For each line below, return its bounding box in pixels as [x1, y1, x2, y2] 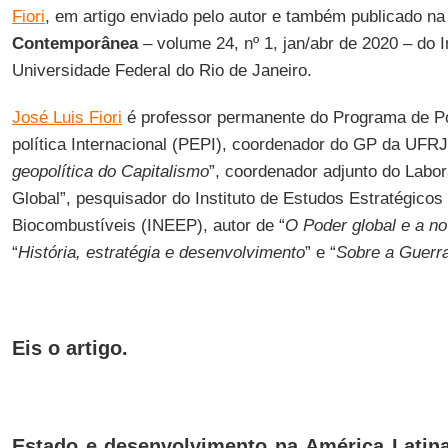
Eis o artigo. [11, 337, 128, 359]
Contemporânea [11, 34, 138, 53]
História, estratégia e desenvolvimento [17, 243, 305, 262]
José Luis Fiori [11, 108, 122, 127]
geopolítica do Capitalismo [11, 162, 209, 181]
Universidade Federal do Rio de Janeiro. [11, 61, 312, 80]
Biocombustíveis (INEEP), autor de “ [11, 216, 285, 235]
